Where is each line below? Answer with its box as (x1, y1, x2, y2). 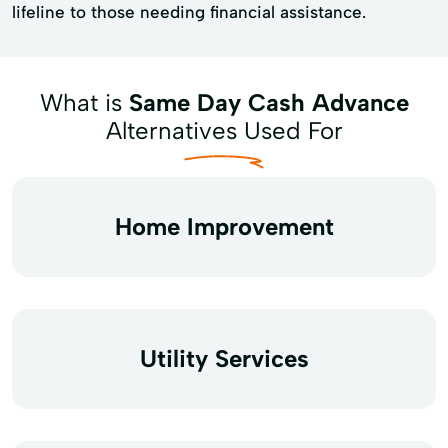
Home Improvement (114, 212, 334, 241)
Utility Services (139, 344, 309, 373)
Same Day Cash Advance (128, 88, 409, 117)
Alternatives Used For (105, 116, 343, 145)
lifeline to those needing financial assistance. (12, 2, 366, 22)
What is (39, 88, 129, 117)
